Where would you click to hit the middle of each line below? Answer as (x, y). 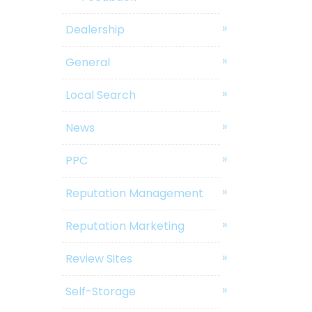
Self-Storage (101, 292)
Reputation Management (135, 194)
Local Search (101, 95)
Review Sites (99, 259)
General (88, 63)
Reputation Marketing (125, 226)
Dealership (95, 30)
